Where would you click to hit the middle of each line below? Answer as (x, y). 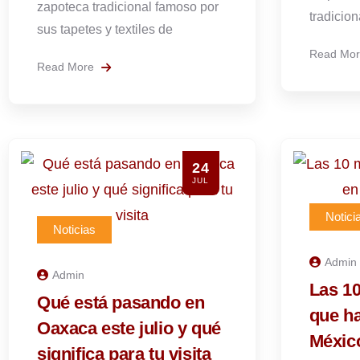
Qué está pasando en (121, 303)
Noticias (74, 229)
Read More (67, 67)
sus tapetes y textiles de (105, 29)
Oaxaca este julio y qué (129, 328)
